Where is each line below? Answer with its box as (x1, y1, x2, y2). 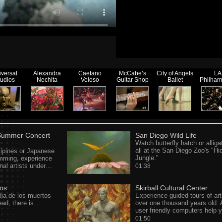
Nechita (37, 77, 57, 83)
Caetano (78, 70, 102, 76)
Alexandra (33, 70, 61, 76)
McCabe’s (118, 70, 146, 76)
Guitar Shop (116, 77, 149, 83)
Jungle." (135, 154, 159, 162)
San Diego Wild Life (135, 131, 197, 139)
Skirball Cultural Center (135, 184, 208, 192)
